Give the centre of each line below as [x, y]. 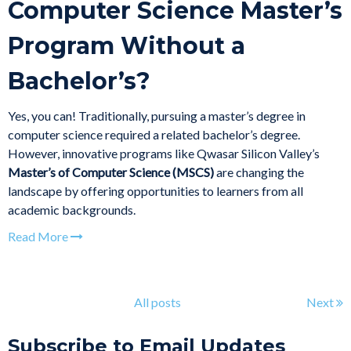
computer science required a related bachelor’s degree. [154, 134]
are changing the [259, 172]
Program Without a [127, 45]
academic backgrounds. [72, 209]
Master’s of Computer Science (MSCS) [111, 172]
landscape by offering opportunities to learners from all [156, 190]
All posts [157, 302]
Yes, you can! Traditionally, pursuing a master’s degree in [157, 115]
